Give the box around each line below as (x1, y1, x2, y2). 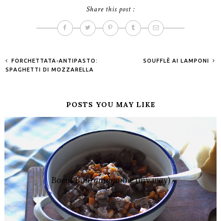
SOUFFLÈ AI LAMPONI (143, 57, 212, 64)
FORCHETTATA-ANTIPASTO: (9, 57, 98, 64)
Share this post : (86, 4, 135, 14)
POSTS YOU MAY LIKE (66, 100, 155, 109)
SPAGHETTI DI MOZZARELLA (5, 66, 94, 73)
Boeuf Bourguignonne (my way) (51, 174, 170, 185)
